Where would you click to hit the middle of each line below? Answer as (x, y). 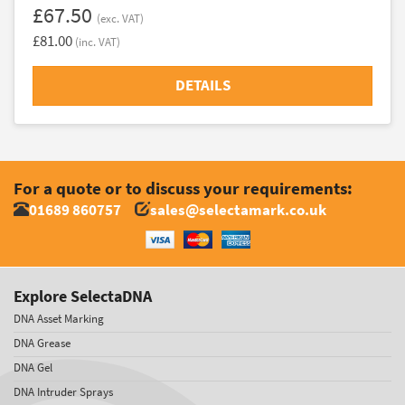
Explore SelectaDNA (83, 296)
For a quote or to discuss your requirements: (183, 188)
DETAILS (202, 85)
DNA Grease (42, 343)
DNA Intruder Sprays (63, 391)
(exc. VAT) (120, 18)
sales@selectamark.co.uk (238, 210)
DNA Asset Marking (59, 318)
